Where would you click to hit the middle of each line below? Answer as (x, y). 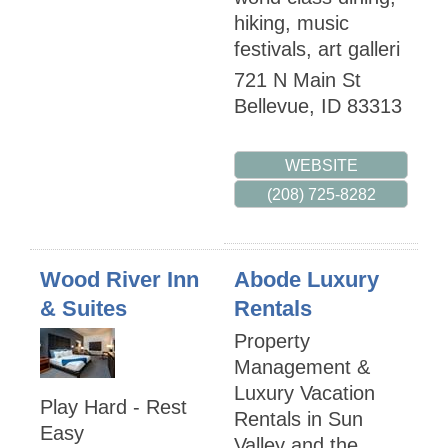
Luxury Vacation (304, 393)
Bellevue (271, 106)
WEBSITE (321, 164)
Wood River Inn (119, 280)
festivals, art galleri (317, 49)
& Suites (83, 309)
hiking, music (291, 23)
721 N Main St (297, 80)
